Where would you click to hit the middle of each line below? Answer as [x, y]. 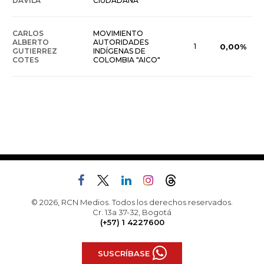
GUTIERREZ [35, 51]
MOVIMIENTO [118, 34]
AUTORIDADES [121, 42]
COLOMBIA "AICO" [127, 60]
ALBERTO [31, 42]
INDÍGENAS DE [119, 51]
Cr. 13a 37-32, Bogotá [132, 212]
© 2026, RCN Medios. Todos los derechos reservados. [132, 202]
